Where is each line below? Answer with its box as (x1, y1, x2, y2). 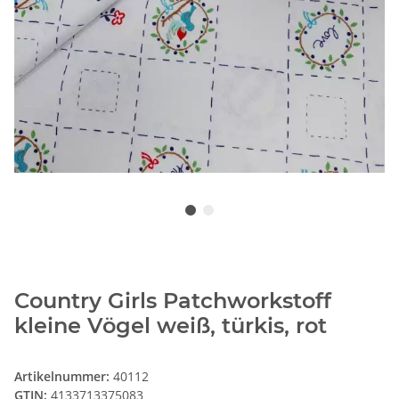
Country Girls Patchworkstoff (14, 288, 331, 314)
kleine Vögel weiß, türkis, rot (14, 313, 327, 339)
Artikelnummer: (14, 368, 113, 386)
